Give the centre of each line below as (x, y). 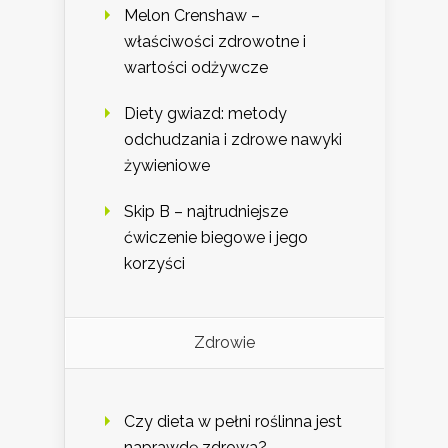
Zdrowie (224, 343)
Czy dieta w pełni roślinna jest (233, 422)
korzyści (154, 264)
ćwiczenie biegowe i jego (216, 238)
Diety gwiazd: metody (205, 114)
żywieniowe (167, 166)
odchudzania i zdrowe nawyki (233, 140)
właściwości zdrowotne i (215, 42)
